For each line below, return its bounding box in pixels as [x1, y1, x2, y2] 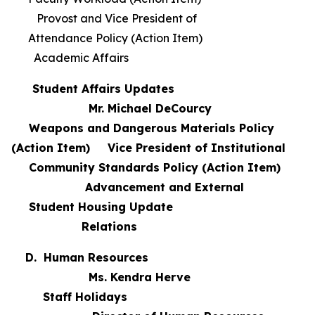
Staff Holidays [11, 290, 300, 304]
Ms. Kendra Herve [11, 270, 191, 284]
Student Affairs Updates [11, 82, 297, 96]
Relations [11, 219, 137, 233]
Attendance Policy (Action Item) [11, 31, 301, 45]
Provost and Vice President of [11, 11, 200, 25]
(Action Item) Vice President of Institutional [11, 141, 289, 155]
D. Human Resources [11, 250, 300, 264]
